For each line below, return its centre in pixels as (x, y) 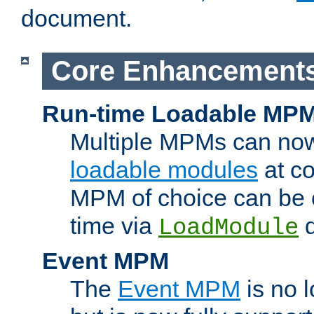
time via (114, 225)
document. (76, 19)
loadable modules (164, 169)
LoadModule (228, 227)
